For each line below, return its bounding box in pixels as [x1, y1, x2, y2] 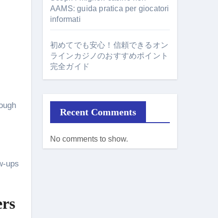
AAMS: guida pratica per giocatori [50, 4, 169, 13]
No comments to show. [50, 135, 128, 143]
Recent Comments [60, 107, 136, 117]
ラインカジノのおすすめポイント [50, 52, 168, 60]
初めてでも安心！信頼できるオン [50, 41, 168, 49]
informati [50, 15, 81, 23]
